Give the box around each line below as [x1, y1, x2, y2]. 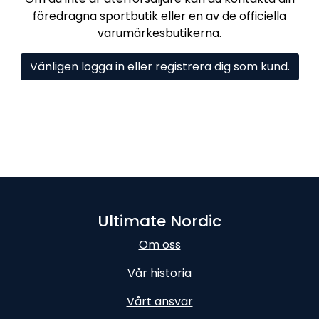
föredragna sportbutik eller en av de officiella [33, 7, 286, 24]
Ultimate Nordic [98, 210, 221, 232]
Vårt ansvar [126, 293, 193, 310]
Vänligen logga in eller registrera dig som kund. [29, 58, 290, 75]
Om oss [138, 236, 181, 253]
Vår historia [127, 265, 192, 281]
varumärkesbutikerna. [98, 24, 221, 41]
